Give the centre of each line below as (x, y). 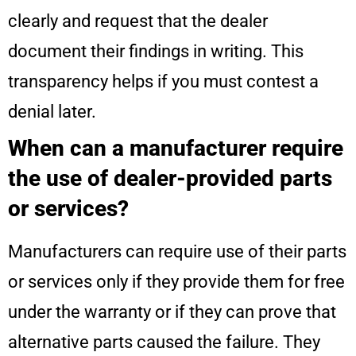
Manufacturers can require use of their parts (177, 252)
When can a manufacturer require (176, 149)
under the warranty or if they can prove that (172, 312)
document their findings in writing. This (156, 52)
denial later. (52, 112)
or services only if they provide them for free (176, 282)
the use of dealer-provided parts (170, 179)
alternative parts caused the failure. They (164, 342)
